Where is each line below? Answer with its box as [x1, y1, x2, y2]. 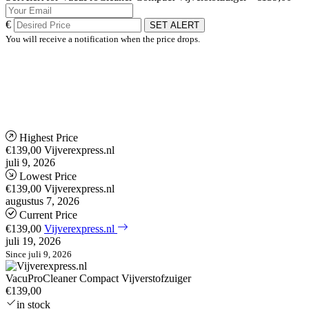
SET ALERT [150, 19, 199, 30]
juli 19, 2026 [6, 235, 61, 247]
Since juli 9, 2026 [6, 248, 72, 259]
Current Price [19, 208, 77, 221]
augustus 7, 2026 [6, 195, 79, 207]
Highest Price [19, 131, 78, 143]
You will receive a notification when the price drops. [6, 33, 200, 44]
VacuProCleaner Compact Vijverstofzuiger [6, 272, 191, 284]
